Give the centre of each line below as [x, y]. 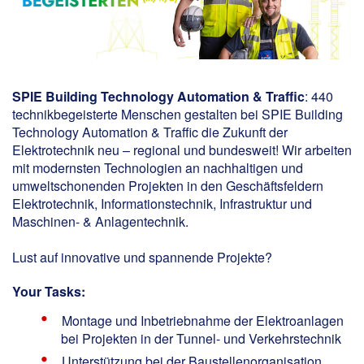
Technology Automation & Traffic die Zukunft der [150, 132]
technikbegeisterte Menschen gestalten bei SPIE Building [178, 114]
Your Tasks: [49, 291]
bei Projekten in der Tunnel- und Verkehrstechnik [201, 338]
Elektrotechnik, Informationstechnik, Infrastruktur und [162, 203]
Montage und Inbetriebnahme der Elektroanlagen [203, 320]
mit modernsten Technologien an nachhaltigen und [158, 167]
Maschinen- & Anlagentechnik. [100, 221]
